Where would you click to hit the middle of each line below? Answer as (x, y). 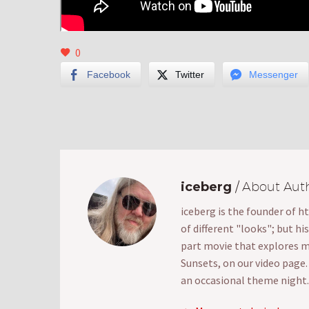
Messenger (273, 75)
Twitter (190, 75)
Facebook (109, 75)
